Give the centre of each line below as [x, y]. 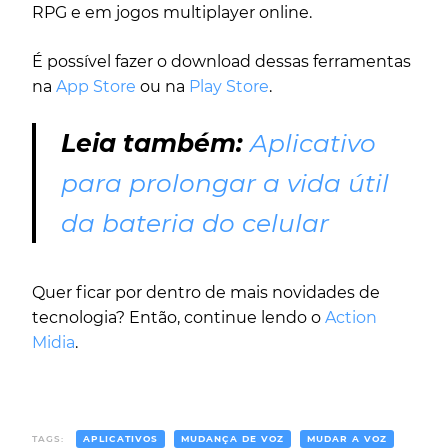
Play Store [229, 86]
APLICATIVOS [120, 439]
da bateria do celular [195, 222]
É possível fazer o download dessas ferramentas [221, 61]
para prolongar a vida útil [225, 182]
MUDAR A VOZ [347, 439]
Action [351, 318]
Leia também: [152, 142]
